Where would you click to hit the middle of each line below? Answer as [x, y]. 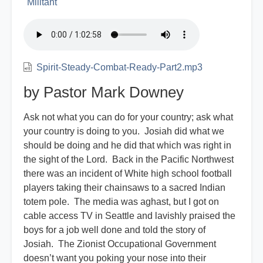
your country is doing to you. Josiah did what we [124, 131]
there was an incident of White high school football [128, 174]
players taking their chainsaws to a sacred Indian [124, 188]
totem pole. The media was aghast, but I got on [121, 202]
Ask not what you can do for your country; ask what [128, 117]
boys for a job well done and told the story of [114, 230]
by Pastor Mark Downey [104, 92]
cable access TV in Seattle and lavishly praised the [129, 216]
